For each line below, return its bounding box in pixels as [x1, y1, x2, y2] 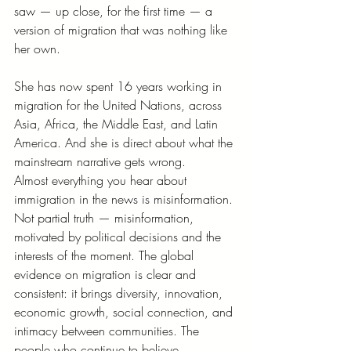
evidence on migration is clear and [14, 265, 200, 283]
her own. [14, 39, 60, 57]
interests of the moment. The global [14, 246, 197, 264]
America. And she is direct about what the [14, 133, 237, 151]
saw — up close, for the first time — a [14, 2, 216, 20]
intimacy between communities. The [14, 321, 203, 339]
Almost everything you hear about [14, 171, 190, 189]
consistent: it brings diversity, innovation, [14, 284, 226, 302]
